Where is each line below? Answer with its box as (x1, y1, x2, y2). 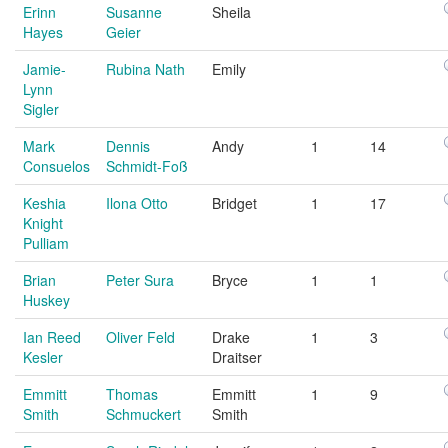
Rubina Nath (106, 58, 185, 79)
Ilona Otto (106, 192, 168, 213)
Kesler (23, 346, 63, 367)
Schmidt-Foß (106, 155, 188, 176)
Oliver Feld (106, 326, 175, 347)
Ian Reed (23, 326, 81, 347)
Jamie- (23, 58, 66, 79)
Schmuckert (106, 403, 181, 424)
